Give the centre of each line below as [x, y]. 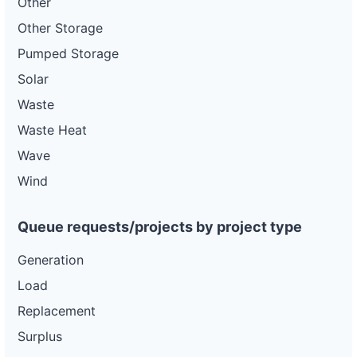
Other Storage [60, 28]
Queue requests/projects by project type [160, 227]
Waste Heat [52, 130]
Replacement [57, 311]
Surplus [40, 336]
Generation [51, 260]
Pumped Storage [68, 53]
